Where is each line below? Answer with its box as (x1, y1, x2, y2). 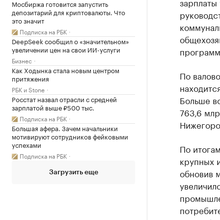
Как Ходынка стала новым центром (12, 64, 119, 75)
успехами (12, 139, 41, 149)
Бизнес (12, 55, 32, 65)
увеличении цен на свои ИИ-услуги (12, 44, 120, 54)
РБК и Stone (12, 84, 45, 94)
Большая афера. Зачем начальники (12, 122, 118, 133)
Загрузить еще (49, 168, 98, 176)
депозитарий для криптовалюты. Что (12, 6, 125, 17)
